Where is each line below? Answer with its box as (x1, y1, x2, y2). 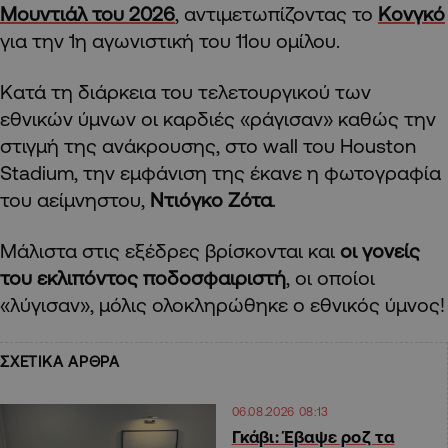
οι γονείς (340, 239, 420, 263)
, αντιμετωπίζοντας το (175, 2, 378, 26)
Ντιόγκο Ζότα (150, 188, 272, 212)
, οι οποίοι (286, 266, 375, 290)
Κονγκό (378, 2, 445, 26)
